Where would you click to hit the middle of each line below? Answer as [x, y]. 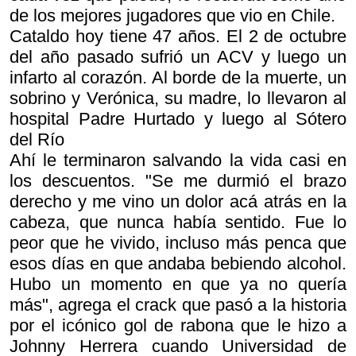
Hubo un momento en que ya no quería [178, 284]
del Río [37, 139]
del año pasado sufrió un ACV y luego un [178, 57]
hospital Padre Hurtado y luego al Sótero [178, 119]
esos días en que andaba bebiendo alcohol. [178, 263]
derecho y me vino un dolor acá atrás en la [178, 201]
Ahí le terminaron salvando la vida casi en [178, 160]
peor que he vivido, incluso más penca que [178, 243]
